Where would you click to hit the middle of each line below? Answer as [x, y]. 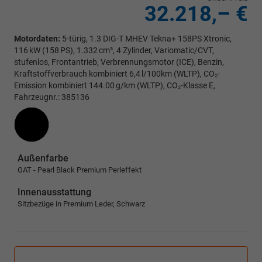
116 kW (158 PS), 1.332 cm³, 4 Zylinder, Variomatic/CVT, [114, 51]
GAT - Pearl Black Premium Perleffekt [80, 170]
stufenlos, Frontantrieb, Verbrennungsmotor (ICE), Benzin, [119, 62]
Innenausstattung [54, 192]
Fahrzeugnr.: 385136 [52, 97]
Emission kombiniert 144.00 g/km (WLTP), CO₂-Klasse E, [115, 86]
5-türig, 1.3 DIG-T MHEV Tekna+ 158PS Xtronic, [146, 39]
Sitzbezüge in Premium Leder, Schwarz [81, 204]
